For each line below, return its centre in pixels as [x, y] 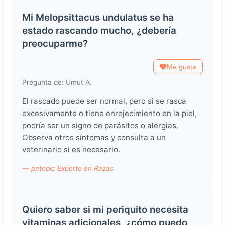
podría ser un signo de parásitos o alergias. [100, 126]
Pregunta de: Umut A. [57, 82]
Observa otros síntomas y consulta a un [94, 138]
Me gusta [182, 67]
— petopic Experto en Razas [68, 168]
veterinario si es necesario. [71, 150]
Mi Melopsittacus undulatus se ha [98, 17]
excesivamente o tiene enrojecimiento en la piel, [109, 114]
